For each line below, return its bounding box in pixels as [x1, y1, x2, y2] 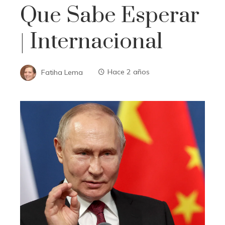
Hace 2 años [107, 67, 150, 77]
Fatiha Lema [41, 67, 83, 77]
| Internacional [20, 28, 163, 55]
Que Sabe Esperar [20, 2, 199, 29]
